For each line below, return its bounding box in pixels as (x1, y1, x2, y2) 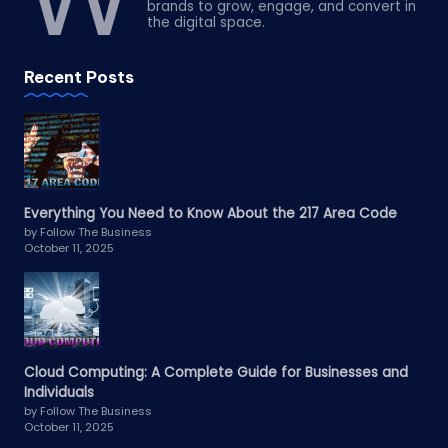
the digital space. (147, 13, 266, 33)
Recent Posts (24, 66, 134, 87)
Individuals (24, 383, 94, 403)
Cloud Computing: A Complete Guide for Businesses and (24, 363, 408, 383)
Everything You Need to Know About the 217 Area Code (24, 204, 397, 224)
